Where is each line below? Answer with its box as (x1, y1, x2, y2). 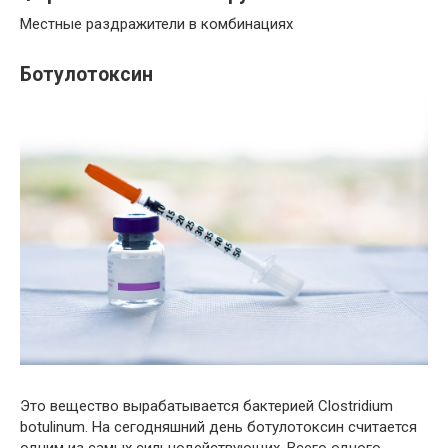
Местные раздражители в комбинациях (20, 14, 293, 33)
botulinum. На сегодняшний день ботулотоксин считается (20, 417, 417, 436)
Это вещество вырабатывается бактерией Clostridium (20, 396, 393, 415)
